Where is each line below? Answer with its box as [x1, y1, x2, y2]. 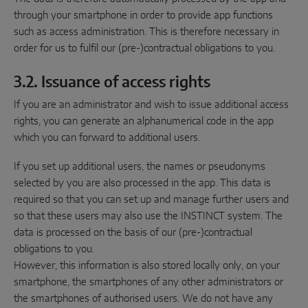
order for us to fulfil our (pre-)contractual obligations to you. [14, 43, 275, 54]
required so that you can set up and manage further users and [14, 195, 289, 205]
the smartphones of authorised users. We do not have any [14, 294, 273, 304]
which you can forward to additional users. [14, 133, 200, 143]
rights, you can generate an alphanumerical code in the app [14, 116, 274, 126]
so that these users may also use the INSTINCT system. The [14, 211, 283, 221]
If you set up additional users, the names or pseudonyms [14, 162, 265, 172]
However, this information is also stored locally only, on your [14, 261, 280, 271]
